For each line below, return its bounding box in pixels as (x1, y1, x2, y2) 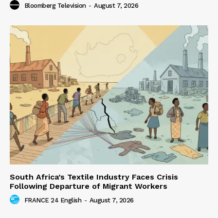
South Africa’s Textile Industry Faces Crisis (10, 172, 178, 182)
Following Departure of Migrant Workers (10, 181, 167, 191)
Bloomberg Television (24, 2, 86, 10)
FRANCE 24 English (24, 197, 81, 204)
